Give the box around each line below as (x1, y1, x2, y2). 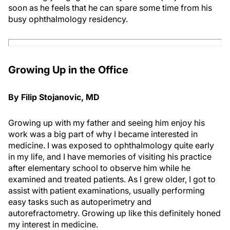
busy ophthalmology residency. (8, 14, 128, 25)
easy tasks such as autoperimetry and (8, 197, 151, 207)
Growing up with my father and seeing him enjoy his (8, 118, 205, 128)
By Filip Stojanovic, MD (8, 92, 100, 103)
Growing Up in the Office (8, 64, 128, 76)
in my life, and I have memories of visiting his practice (8, 151, 212, 162)
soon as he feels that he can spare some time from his (8, 3, 212, 13)
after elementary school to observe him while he (8, 163, 190, 174)
